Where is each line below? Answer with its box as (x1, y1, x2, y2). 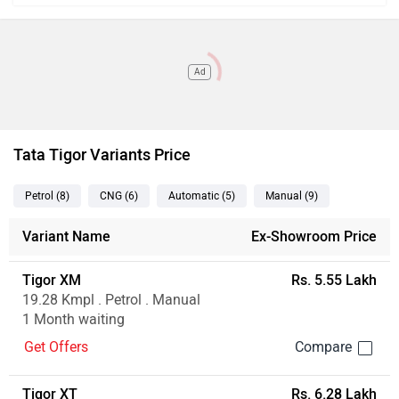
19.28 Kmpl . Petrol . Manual (22, 291, 200, 309)
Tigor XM (22, 272, 81, 289)
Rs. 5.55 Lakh (290, 272, 377, 289)
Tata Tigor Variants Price (13, 145, 191, 166)
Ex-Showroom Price (251, 228, 377, 246)
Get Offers (24, 338, 89, 356)
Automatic (168, 190, 222, 203)
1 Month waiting (22, 311, 125, 329)
